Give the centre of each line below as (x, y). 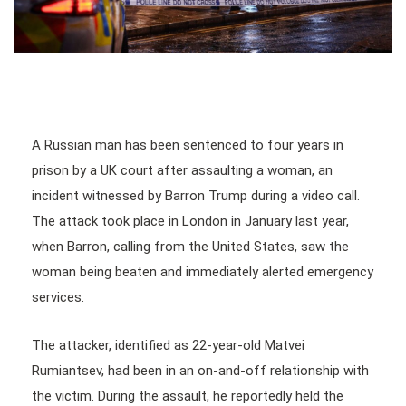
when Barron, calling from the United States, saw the (190, 246)
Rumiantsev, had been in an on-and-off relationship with (200, 370)
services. (58, 297)
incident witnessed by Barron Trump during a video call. (196, 195)
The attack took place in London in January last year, (190, 221)
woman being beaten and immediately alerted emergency (203, 271)
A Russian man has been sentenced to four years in (188, 145)
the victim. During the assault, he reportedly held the (188, 396)
